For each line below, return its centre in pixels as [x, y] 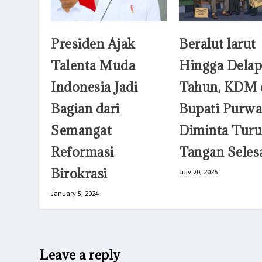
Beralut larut [218, 43]
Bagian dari [85, 108]
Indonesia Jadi [94, 87]
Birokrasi [79, 173]
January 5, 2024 [75, 193]
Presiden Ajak [93, 43]
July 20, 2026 [198, 172]
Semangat [82, 130]
